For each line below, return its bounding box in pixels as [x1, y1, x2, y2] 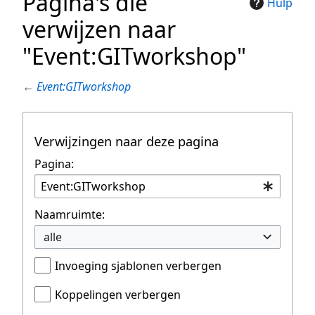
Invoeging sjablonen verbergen [55, 258, 221, 274]
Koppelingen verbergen [55, 287, 181, 303]
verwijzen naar [22, 14, 176, 45]
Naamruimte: [34, 207, 105, 223]
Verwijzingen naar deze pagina [34, 132, 219, 150]
